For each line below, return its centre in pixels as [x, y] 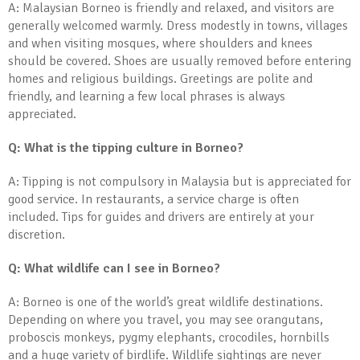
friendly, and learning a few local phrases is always [147, 96]
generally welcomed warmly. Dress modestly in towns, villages [178, 26]
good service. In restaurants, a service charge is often [153, 199]
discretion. [37, 235]
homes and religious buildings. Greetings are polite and [160, 79]
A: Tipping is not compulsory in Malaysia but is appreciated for [180, 182]
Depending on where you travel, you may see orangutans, [166, 320]
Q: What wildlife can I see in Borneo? [114, 268]
